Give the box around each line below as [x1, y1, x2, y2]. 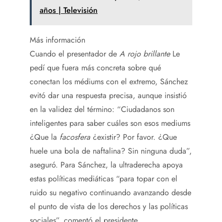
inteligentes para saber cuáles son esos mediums [30, 117, 190, 129]
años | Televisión [40, 4, 98, 16]
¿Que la [30, 131, 59, 143]
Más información [30, 34, 85, 46]
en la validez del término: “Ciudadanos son [30, 103, 174, 115]
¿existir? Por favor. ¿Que [93, 131, 177, 143]
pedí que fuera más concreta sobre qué [30, 61, 161, 73]
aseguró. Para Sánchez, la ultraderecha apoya [30, 159, 183, 170]
